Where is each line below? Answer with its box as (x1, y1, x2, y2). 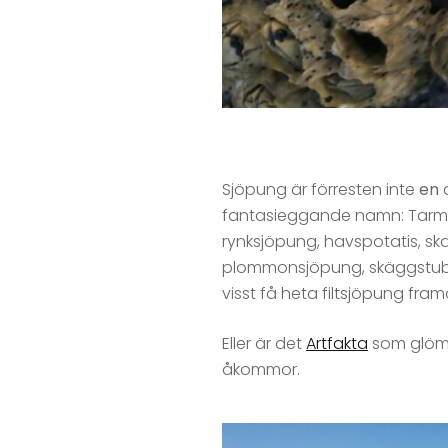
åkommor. (222, 358, 300, 382)
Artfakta (306, 332, 368, 356)
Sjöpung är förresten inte (222, 178, 419, 202)
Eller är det (222, 332, 306, 356)
